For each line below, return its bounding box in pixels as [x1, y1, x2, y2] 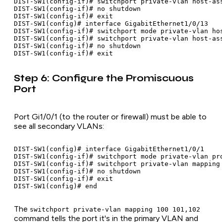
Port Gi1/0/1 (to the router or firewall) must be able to [14, 111, 207, 121]
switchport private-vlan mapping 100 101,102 [30, 205, 200, 213]
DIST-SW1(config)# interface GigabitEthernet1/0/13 [14, 20, 208, 28]
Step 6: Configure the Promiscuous [14, 73, 194, 84]
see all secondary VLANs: [14, 121, 104, 131]
